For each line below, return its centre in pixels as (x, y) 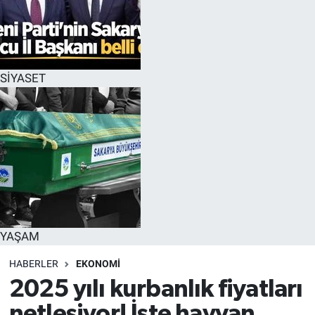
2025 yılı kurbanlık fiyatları (156, 290)
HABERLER (33, 263)
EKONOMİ (98, 263)
